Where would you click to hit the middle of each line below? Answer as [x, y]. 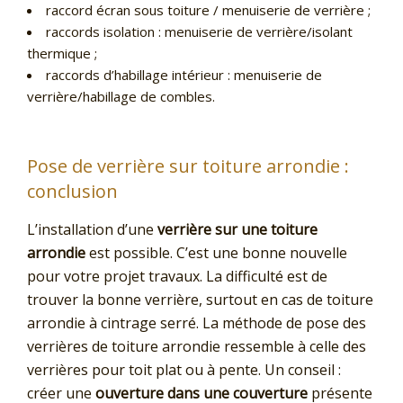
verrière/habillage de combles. [121, 96]
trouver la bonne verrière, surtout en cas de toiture [200, 300]
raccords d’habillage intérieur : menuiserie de [184, 74]
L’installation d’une [90, 230]
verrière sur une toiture [236, 230]
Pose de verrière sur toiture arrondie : [188, 166]
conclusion [72, 192]
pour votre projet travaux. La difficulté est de [177, 277]
